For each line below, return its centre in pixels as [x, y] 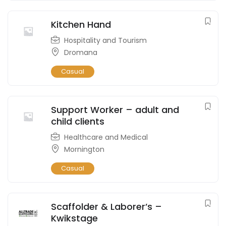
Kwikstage [74, 218]
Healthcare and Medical [106, 137]
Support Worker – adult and [115, 109]
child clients [78, 121]
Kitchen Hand [81, 24]
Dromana [81, 52]
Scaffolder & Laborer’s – [106, 206]
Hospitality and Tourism [105, 40]
